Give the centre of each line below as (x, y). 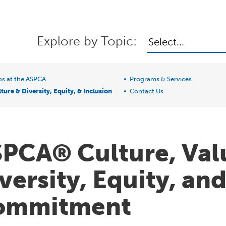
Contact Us (147, 91)
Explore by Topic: (87, 41)
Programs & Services (161, 79)
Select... (166, 42)
